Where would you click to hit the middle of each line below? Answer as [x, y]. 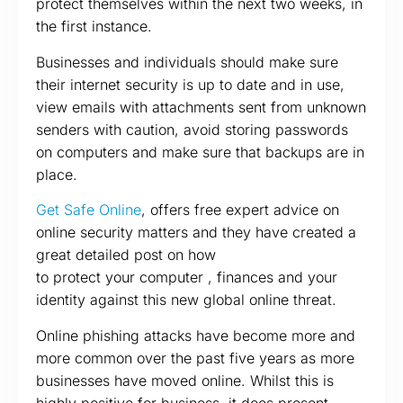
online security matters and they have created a [196, 233]
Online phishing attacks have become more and [196, 335]
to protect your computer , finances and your [187, 278]
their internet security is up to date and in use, [190, 84]
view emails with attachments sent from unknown [201, 107]
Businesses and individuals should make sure [187, 62]
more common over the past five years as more [195, 358]
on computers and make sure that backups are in [200, 152]
